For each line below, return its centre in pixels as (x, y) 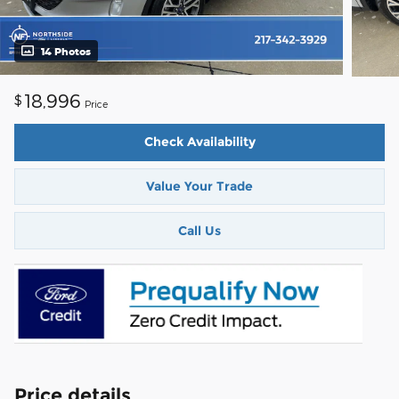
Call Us (199, 230)
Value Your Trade (199, 187)
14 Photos (66, 52)
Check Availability (199, 142)
